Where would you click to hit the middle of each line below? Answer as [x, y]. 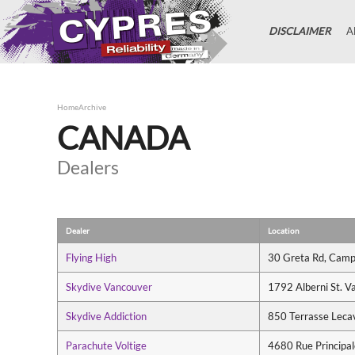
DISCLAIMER [300, 31]
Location [284, 231]
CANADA [123, 138]
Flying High [91, 258]
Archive [92, 107]
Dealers [88, 168]
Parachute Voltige [106, 345]
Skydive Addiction [106, 316]
